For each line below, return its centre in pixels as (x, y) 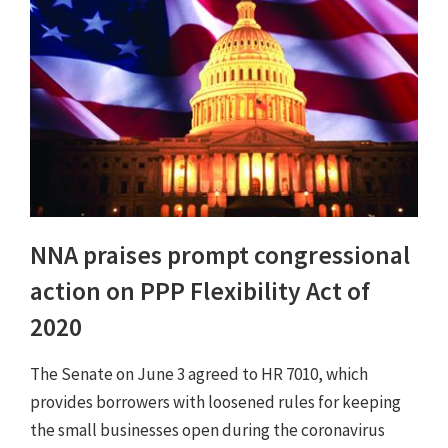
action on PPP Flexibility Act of (200, 291)
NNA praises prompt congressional (220, 255)
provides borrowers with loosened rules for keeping (215, 402)
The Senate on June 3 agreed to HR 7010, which (199, 374)
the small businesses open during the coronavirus (207, 430)
